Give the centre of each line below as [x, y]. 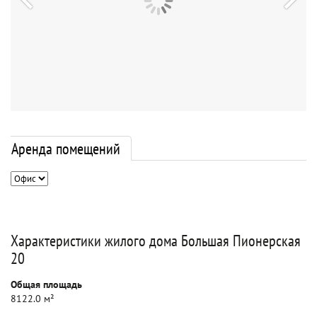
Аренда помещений [66, 149]
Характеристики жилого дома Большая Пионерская [156, 241]
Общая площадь [46, 284]
